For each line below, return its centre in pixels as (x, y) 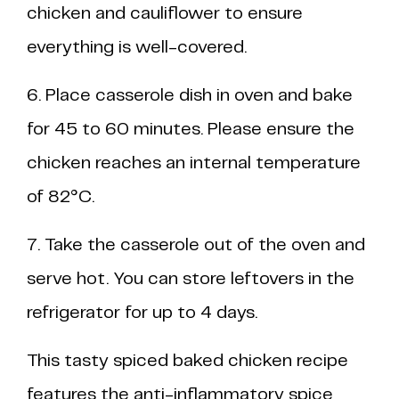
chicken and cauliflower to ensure (165, 14)
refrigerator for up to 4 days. (142, 313)
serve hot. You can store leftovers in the (191, 279)
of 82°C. (61, 197)
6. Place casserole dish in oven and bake (190, 96)
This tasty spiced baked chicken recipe (187, 361)
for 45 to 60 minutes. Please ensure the (191, 130)
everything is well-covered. (137, 48)
